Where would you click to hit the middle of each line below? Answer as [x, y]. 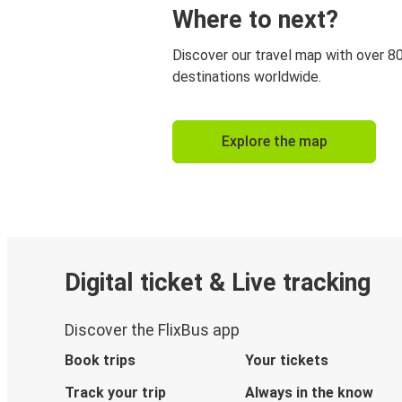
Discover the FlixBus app [152, 331]
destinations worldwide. [247, 76]
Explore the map [274, 141]
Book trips [100, 361]
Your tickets [286, 361]
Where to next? [255, 19]
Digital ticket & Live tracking [218, 282]
